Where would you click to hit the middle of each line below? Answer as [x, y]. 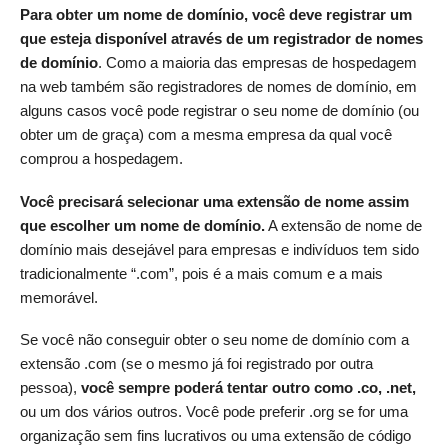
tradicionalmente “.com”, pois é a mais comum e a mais [201, 273]
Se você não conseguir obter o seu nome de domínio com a [214, 340]
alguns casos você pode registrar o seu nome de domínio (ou [219, 111]
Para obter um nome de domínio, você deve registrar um [216, 15]
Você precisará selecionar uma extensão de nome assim [214, 201]
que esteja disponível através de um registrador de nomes [221, 39]
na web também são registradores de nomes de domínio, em [218, 87]
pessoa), [50, 388]
